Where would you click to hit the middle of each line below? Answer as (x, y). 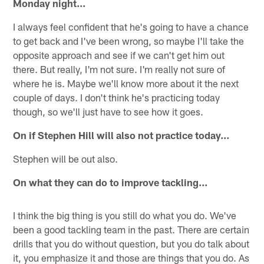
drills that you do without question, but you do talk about (131, 243)
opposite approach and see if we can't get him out (119, 55)
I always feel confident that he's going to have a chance (131, 26)
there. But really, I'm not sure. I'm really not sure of (119, 69)
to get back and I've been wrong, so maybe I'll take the (129, 40)
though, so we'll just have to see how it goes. (108, 111)
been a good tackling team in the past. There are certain (131, 229)
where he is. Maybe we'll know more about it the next (126, 83)
